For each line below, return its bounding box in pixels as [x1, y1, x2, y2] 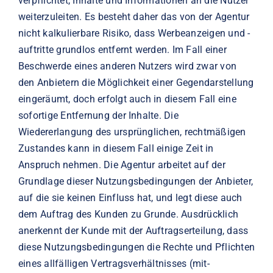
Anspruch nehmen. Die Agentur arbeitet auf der [18, 158, 225, 171]
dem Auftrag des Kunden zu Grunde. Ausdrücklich [18, 208, 239, 220]
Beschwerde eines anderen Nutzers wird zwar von [18, 60, 237, 72]
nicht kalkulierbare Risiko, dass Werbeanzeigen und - [18, 27, 250, 39]
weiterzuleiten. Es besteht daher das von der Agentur [18, 10, 250, 23]
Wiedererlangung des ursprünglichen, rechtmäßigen [18, 126, 246, 138]
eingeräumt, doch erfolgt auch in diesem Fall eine [18, 93, 236, 105]
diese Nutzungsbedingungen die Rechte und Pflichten [18, 241, 255, 253]
